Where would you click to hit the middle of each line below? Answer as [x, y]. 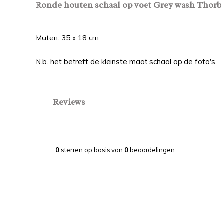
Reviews [69, 102]
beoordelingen [151, 150]
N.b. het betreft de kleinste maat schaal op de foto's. [126, 61]
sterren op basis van [92, 150]
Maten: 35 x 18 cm [67, 38]
